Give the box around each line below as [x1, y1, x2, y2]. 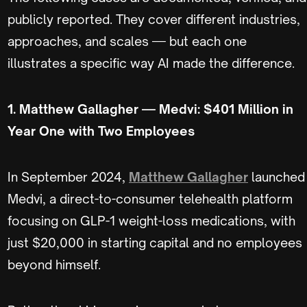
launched [248, 169, 305, 184]
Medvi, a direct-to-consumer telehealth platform [8, 191, 293, 206]
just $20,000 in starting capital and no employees [8, 234, 302, 250]
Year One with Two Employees [8, 123, 195, 138]
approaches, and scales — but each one [8, 33, 247, 49]
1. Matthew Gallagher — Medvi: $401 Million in [8, 101, 293, 116]
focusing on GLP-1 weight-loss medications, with [8, 212, 295, 228]
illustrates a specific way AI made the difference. [8, 55, 295, 71]
